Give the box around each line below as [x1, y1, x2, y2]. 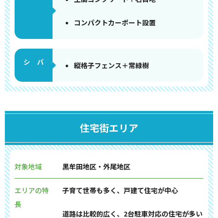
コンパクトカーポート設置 [73, 18, 156, 27]
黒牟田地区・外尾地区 [62, 162, 130, 171]
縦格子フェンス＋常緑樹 [73, 60, 149, 70]
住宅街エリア [80, 121, 138, 135]
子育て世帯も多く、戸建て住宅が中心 [62, 185, 178, 195]
